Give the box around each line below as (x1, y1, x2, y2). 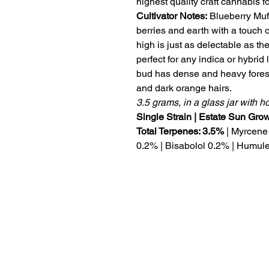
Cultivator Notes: (136, 10, 210, 22)
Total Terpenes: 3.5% (136, 125, 226, 137)
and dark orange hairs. (136, 82, 232, 94)
